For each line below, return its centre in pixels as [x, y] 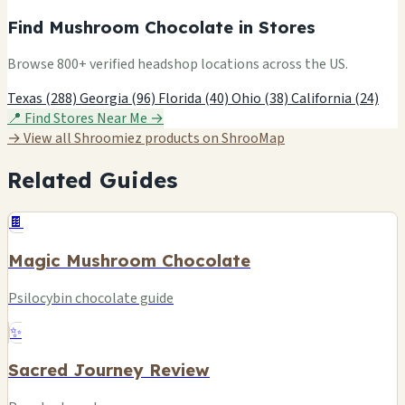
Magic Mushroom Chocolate [129, 260]
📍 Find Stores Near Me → [85, 119]
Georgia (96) [119, 99]
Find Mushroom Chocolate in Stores [161, 27]
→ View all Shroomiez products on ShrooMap [146, 139]
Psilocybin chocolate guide [91, 298]
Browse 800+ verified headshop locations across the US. [178, 65]
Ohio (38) [261, 99]
